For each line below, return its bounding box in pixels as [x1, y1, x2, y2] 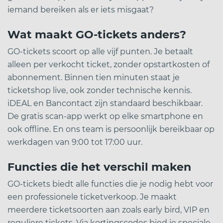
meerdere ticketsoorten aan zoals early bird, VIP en [7, 205, 210, 215]
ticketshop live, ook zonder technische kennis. [7, 86, 192, 95]
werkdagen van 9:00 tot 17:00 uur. [7, 137, 142, 147]
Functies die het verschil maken [7, 160, 191, 174]
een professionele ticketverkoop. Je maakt [7, 192, 177, 202]
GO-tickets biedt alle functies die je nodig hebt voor [7, 179, 213, 189]
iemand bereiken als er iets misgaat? [7, 5, 154, 14]
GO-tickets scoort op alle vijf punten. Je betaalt [7, 47, 193, 56]
